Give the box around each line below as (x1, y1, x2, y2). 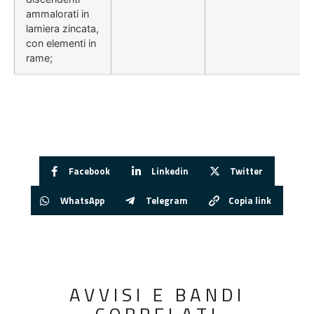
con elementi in (26, 37, 96, 50)
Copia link (228, 193, 272, 207)
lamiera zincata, (26, 22, 99, 35)
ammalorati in (26, 8, 89, 20)
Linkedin (151, 163, 189, 178)
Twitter (229, 163, 263, 178)
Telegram (145, 193, 188, 207)
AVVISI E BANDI (69, 281, 245, 309)
